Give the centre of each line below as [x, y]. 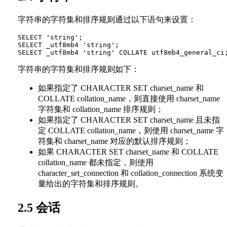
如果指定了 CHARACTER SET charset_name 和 [121, 88]
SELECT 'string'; [50, 37]
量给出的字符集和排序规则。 [91, 184]
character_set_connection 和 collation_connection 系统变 [131, 173]
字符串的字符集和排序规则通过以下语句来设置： [107, 20]
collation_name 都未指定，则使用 [96, 163]
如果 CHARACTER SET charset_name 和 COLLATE [128, 152]
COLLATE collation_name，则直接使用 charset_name [129, 99]
